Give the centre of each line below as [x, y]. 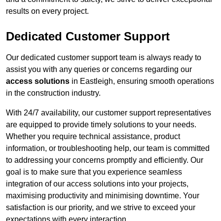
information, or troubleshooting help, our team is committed [108, 148]
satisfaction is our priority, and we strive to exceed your [101, 208]
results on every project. [47, 11]
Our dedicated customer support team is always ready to [104, 58]
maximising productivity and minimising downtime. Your [103, 196]
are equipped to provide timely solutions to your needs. [101, 125]
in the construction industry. [53, 93]
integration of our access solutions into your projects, [97, 184]
